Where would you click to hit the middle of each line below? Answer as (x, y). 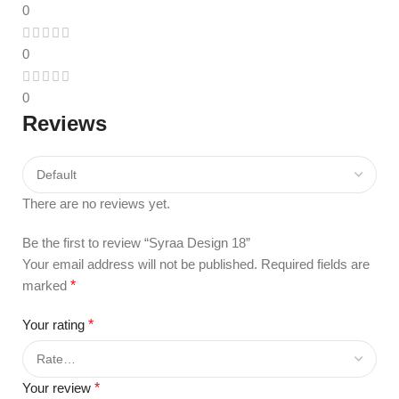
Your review (58, 388)
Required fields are (315, 265)
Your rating (55, 325)
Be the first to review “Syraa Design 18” (136, 243)
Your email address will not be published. (140, 265)
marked (46, 286)
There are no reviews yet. (96, 204)
